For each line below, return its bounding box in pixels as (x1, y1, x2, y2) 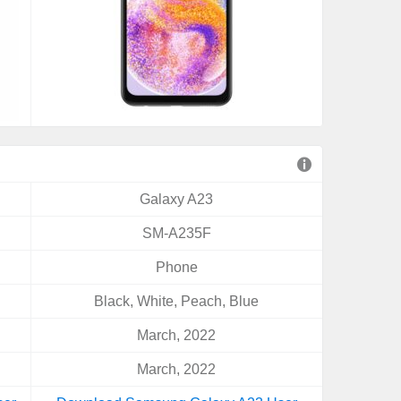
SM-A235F (141, 226, 211, 241)
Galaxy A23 (140, 192, 214, 207)
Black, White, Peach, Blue (94, 294, 260, 309)
